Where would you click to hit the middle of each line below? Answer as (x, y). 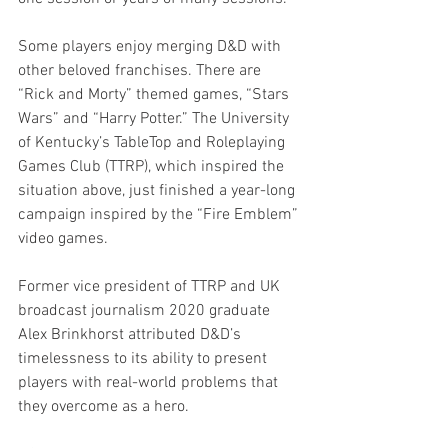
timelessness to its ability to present (144, 359)
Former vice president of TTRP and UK (151, 287)
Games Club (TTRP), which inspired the (153, 167)
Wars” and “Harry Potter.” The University (155, 119)
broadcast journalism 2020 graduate (146, 311)
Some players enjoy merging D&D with (151, 47)
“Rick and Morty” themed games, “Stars (155, 95)
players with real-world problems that (150, 383)
